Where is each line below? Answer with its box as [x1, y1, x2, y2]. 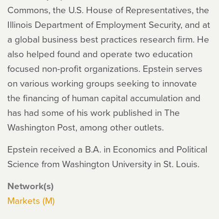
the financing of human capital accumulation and [7, 91, 200, 104]
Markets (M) [7, 194, 55, 207]
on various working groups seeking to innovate [7, 76, 197, 89]
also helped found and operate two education [7, 47, 193, 60]
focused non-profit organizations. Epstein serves [7, 62, 202, 75]
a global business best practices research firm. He [7, 32, 209, 45]
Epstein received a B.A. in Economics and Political [7, 142, 207, 155]
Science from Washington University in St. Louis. [7, 157, 199, 170]
